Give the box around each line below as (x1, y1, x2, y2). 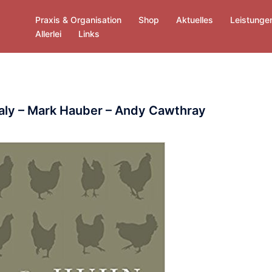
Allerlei (35, 28, 61, 39)
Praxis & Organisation (35, 14, 121, 25)
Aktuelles (176, 14, 213, 25)
